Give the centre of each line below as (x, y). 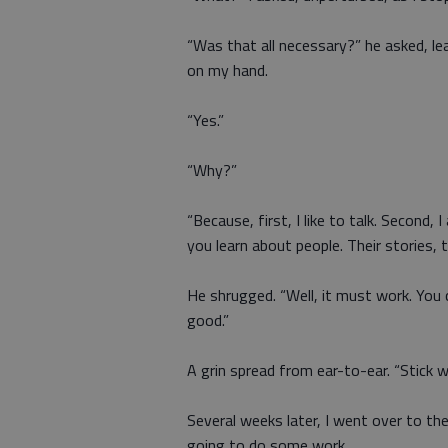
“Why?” (212, 170)
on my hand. (227, 70)
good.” (208, 320)
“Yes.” (205, 120)
